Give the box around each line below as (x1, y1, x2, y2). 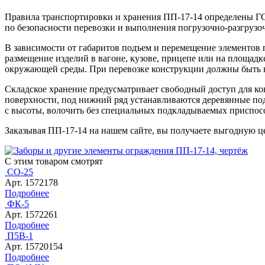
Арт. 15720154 (5, 241, 63, 252)
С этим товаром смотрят (5, 156, 103, 167)
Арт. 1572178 (5, 177, 58, 188)
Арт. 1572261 (5, 209, 58, 220)
